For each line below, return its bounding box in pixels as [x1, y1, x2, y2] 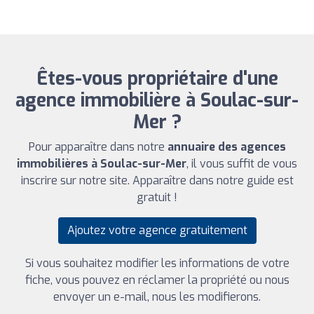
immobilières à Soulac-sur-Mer [17, 156, 186, 171]
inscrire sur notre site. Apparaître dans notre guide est [20, 172, 294, 188]
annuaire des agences [167, 139, 286, 154]
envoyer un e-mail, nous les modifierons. [53, 289, 261, 304]
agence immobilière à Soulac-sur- [15, 88, 299, 113]
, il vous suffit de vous [186, 156, 297, 171]
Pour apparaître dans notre [28, 139, 168, 154]
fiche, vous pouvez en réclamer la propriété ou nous [25, 272, 289, 287]
